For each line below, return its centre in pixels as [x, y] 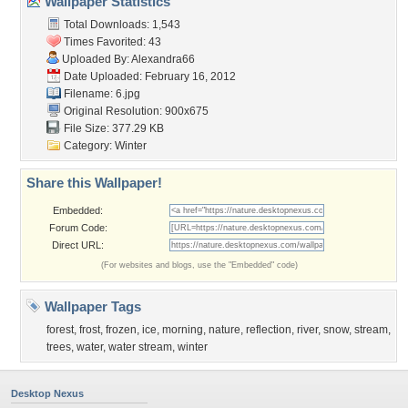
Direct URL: [78, 245]
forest [60, 330]
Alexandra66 [163, 59]
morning [183, 330]
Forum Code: [78, 228]
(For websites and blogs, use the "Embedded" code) [199, 265]
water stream [140, 347]
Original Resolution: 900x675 [135, 111]
